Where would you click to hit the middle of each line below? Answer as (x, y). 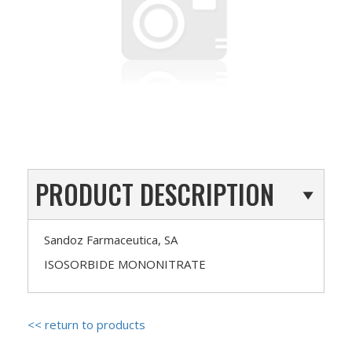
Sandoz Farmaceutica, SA (111, 239)
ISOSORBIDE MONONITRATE (125, 264)
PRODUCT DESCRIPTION (155, 194)
